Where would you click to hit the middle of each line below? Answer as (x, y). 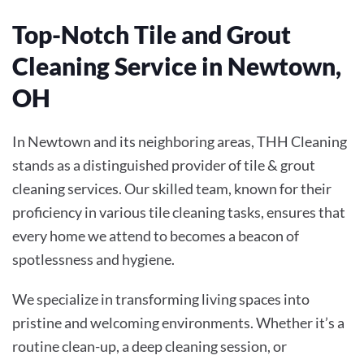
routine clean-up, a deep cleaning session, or (149, 346)
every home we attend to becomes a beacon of (156, 235)
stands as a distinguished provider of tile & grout (164, 165)
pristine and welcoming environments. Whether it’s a (178, 322)
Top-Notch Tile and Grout (152, 34)
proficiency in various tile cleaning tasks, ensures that (179, 212)
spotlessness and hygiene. (93, 259)
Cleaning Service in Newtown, (177, 65)
